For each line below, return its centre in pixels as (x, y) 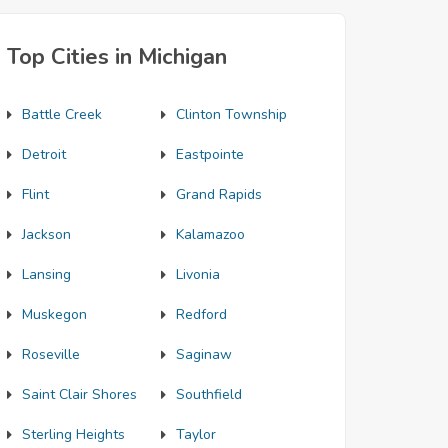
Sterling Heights (73, 434)
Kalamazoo (210, 234)
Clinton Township (231, 114)
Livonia (197, 274)
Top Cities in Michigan (117, 57)
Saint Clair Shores (79, 394)
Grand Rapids (218, 194)
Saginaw (203, 354)
